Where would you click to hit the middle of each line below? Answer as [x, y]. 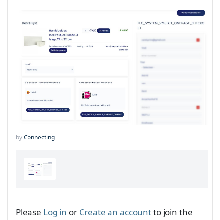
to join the [172, 212]
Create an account [115, 212]
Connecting [39, 137]
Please [29, 212]
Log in [55, 212]
